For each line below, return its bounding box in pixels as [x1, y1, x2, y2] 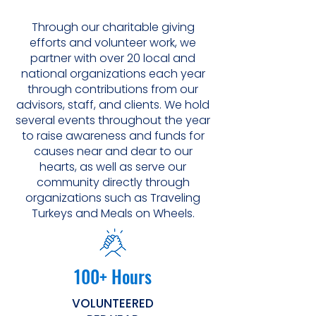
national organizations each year [20, 66, 205, 82]
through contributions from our [28, 81, 198, 97]
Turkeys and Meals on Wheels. [31, 205, 195, 221]
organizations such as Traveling [25, 190, 200, 206]
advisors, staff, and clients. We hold [16, 97, 209, 113]
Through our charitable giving [31, 19, 195, 35]
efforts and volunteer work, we [30, 35, 196, 51]
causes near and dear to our [33, 143, 193, 159]
